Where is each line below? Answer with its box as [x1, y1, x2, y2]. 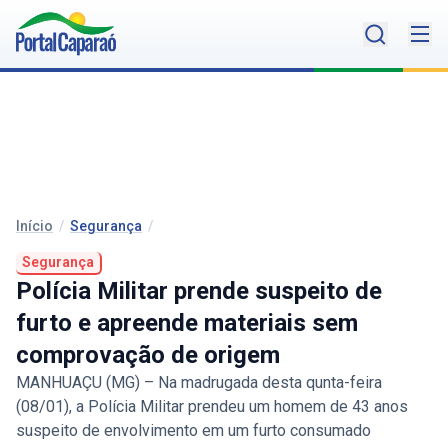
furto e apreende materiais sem [16, 309, 358, 338]
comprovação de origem [16, 341, 280, 370]
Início [16, 218, 53, 235]
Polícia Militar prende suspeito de [16, 277, 382, 306]
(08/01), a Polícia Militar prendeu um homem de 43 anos [16, 397, 408, 417]
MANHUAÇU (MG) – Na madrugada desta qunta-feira [16, 373, 382, 393]
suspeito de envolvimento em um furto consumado [16, 421, 371, 441]
